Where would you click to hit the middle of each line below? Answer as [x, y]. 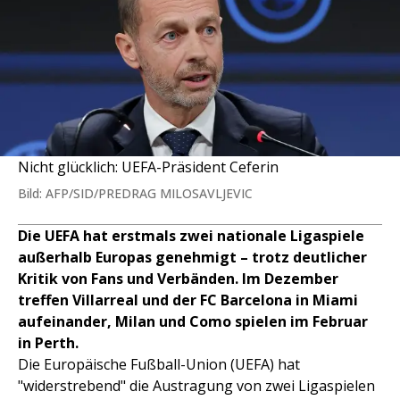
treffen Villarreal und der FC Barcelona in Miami [188, 300]
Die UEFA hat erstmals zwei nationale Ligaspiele [191, 236]
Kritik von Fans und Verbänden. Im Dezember [178, 279]
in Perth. [48, 343]
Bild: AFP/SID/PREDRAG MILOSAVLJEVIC [135, 194]
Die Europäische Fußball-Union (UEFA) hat [159, 365]
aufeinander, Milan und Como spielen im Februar [193, 322]
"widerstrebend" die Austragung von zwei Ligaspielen [196, 386]
